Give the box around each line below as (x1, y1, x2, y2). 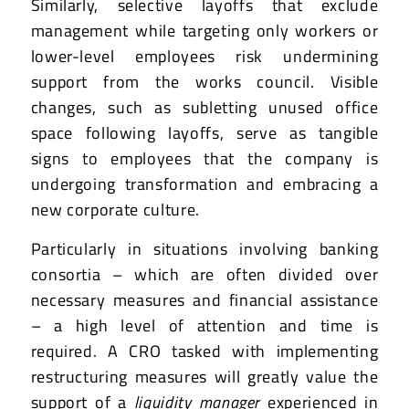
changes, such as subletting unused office (30, 94, 379, 120)
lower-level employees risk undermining (30, 43, 379, 68)
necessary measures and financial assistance (30, 287, 379, 312)
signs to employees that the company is (30, 145, 379, 171)
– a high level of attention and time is (30, 312, 379, 338)
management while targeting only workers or (30, 17, 379, 43)
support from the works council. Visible (30, 68, 379, 94)
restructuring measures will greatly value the (30, 363, 379, 389)
